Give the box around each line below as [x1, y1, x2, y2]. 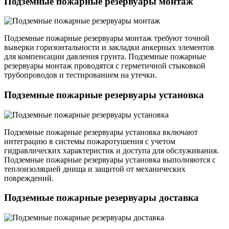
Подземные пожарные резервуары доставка [4, 192, 199, 203]
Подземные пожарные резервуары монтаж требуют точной [4, 34, 210, 43]
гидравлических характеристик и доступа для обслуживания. [4, 146, 219, 155]
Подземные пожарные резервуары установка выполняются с [4, 155, 216, 164]
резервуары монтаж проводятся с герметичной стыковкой [4, 61, 205, 71]
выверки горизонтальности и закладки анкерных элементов [4, 43, 214, 52]
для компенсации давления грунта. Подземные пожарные [4, 52, 206, 61]
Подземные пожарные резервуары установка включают [4, 127, 198, 136]
